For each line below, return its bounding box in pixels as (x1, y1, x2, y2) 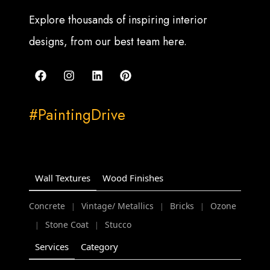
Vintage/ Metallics (81, 200, 154, 212)
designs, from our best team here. (29, 33, 187, 49)
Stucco (105, 219, 132, 231)
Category (81, 240, 119, 253)
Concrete (29, 200, 66, 212)
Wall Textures (35, 171, 91, 184)
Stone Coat (45, 219, 89, 231)
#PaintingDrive (29, 103, 126, 125)
